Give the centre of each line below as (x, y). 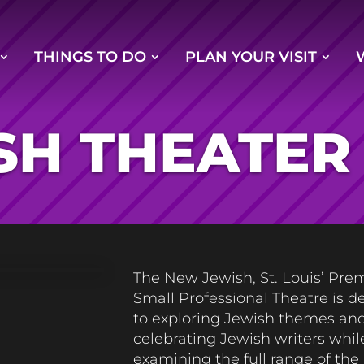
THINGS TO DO (90, 56)
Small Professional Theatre (233, 298)
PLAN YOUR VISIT (251, 56)
